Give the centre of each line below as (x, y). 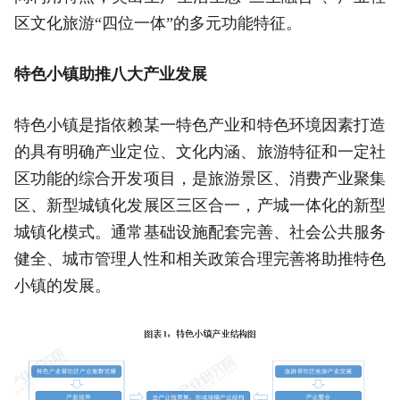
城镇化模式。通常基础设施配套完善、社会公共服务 (200, 232)
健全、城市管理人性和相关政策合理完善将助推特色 (200, 258)
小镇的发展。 (62, 285)
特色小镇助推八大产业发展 (110, 74)
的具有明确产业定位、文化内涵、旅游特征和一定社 (200, 151)
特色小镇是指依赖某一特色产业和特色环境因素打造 (200, 125)
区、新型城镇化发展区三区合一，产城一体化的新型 (200, 205)
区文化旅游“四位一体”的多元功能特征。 (158, 23)
